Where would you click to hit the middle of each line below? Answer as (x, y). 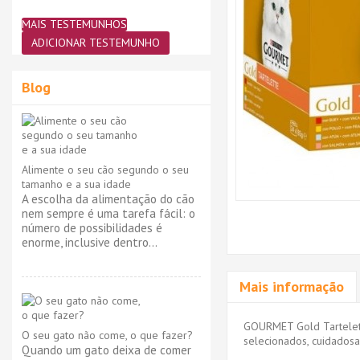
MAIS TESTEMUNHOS (74, 24)
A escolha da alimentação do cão (108, 198)
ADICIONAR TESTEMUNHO (96, 43)
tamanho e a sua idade (76, 184)
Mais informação (291, 286)
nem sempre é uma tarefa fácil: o (108, 213)
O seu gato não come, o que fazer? (107, 335)
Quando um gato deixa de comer (106, 350)
